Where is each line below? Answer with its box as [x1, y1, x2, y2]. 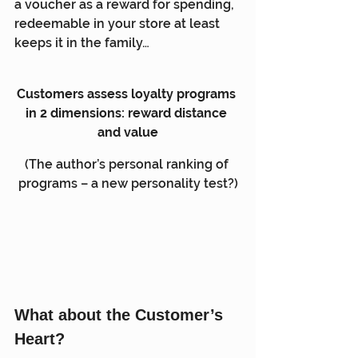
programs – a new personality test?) [18, 175, 238, 191]
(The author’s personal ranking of [24, 156, 232, 172]
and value [97, 124, 158, 140]
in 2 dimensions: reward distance [26, 105, 230, 121]
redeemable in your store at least [14, 15, 223, 31]
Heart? [14, 329, 65, 348]
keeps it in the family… [14, 34, 149, 50]
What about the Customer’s [14, 305, 228, 324]
